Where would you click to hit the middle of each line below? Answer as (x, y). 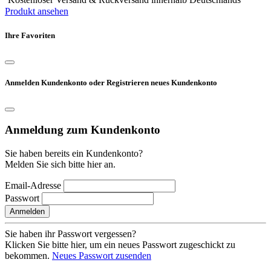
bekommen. (28, 255)
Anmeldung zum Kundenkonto (83, 129)
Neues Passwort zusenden (102, 255)
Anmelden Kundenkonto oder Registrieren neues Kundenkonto (111, 82)
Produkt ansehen (37, 11)
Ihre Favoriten (30, 35)
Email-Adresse (33, 185)
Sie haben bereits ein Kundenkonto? (74, 153)
